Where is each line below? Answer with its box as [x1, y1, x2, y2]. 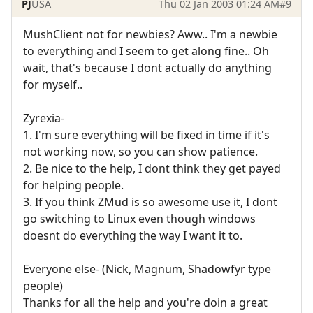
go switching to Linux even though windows [23, 210, 256, 226]
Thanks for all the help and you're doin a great [23, 294, 268, 310]
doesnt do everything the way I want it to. [23, 227, 242, 243]
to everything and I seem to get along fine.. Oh [23, 43, 269, 59]
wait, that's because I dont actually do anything [23, 59, 272, 75]
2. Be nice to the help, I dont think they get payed [23, 160, 281, 176]
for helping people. [23, 177, 124, 193]
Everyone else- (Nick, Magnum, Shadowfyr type [23, 261, 271, 277]
